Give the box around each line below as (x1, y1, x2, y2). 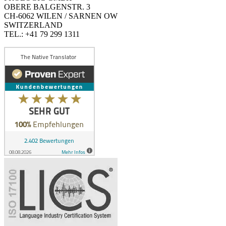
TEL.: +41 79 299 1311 (4, 30, 80, 39)
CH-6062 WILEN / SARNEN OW (4, 12, 118, 21)
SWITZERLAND (4, 21, 63, 30)
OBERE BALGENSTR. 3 (4, 3, 90, 12)
